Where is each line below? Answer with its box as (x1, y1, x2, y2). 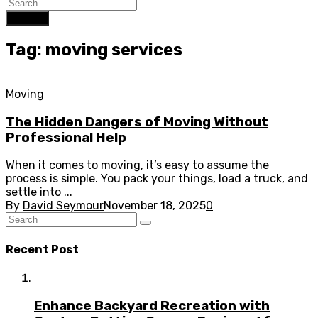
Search (11, 13, 43, 23)
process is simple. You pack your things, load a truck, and (6, 172, 308, 186)
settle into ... (6, 185, 72, 199)
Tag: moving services (6, 39, 182, 60)
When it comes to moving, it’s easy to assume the (6, 158, 269, 172)
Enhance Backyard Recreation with (34, 297, 270, 314)
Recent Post (6, 242, 79, 256)
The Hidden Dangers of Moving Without (6, 114, 268, 130)
